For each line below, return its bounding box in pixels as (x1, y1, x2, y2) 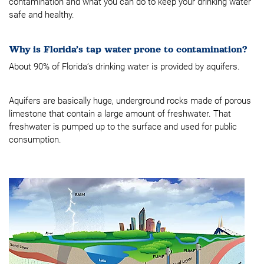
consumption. (9, 134, 61, 145)
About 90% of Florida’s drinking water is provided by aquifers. (9, 61, 240, 72)
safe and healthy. (9, 9, 74, 20)
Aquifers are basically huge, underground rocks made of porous (9, 95, 251, 106)
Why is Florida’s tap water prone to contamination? (9, 44, 247, 55)
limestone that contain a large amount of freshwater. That (9, 108, 231, 119)
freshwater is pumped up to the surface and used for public (9, 121, 237, 132)
